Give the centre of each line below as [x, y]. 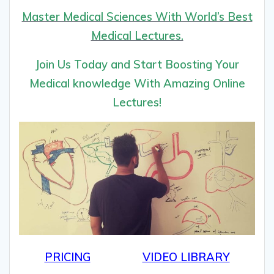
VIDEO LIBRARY [186, 257]
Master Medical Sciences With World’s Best [137, 17]
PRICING [67, 257]
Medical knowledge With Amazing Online [137, 84]
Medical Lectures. [137, 36]
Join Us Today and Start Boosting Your [137, 65]
